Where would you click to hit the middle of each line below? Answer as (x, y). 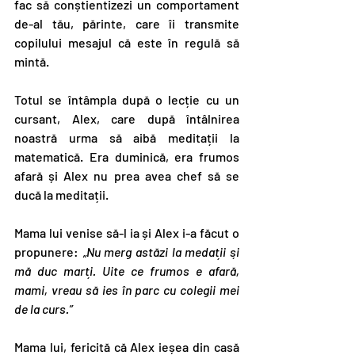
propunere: (48, 252)
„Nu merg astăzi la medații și (161, 252)
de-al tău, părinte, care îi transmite (127, 23)
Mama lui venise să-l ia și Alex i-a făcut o (127, 233)
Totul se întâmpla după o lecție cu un (127, 99)
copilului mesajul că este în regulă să (127, 42)
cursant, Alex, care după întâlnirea (127, 118)
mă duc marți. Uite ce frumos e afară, (127, 271)
